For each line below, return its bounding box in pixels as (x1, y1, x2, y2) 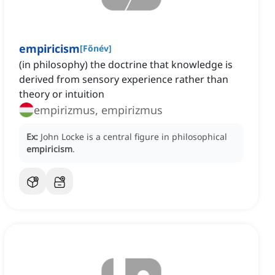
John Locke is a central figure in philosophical (41, 131, 227, 143)
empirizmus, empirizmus (34, 103, 163, 118)
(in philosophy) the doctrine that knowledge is (19, 58, 233, 72)
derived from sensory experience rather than (19, 72, 228, 87)
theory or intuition (19, 87, 104, 101)
